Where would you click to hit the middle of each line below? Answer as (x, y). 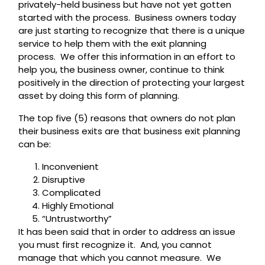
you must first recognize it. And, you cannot (115, 245)
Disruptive (64, 180)
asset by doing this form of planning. (99, 96)
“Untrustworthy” (77, 219)
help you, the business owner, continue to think (122, 70)
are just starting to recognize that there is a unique (132, 31)
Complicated (72, 193)
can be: (35, 144)
